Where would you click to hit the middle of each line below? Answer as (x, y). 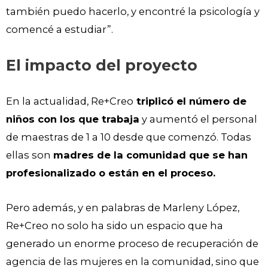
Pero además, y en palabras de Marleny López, (123, 208)
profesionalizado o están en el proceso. (112, 173)
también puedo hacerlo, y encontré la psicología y (133, 12)
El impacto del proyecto (102, 65)
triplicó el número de (190, 101)
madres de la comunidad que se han (150, 155)
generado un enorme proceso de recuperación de (132, 244)
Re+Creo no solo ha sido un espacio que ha (115, 226)
